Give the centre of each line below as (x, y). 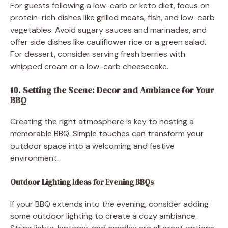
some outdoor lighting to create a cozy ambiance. (104, 216)
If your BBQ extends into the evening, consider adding (109, 204)
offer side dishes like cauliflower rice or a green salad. (108, 42)
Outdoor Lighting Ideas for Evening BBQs (82, 182)
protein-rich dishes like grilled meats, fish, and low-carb (112, 17)
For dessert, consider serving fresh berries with (98, 54)
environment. (34, 158)
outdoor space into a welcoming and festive (92, 146)
